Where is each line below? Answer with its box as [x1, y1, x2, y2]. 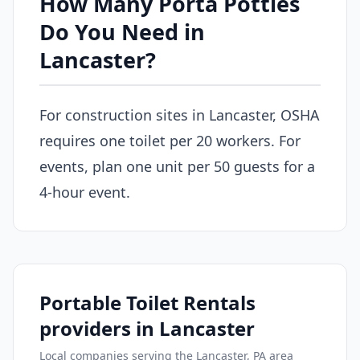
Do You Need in [39, 16, 205, 47]
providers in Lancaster [39, 315, 255, 342]
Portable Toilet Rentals [39, 289, 256, 317]
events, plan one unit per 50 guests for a [39, 157, 315, 177]
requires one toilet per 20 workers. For [39, 131, 301, 151]
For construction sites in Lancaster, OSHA [39, 105, 320, 125]
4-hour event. [39, 182, 130, 202]
